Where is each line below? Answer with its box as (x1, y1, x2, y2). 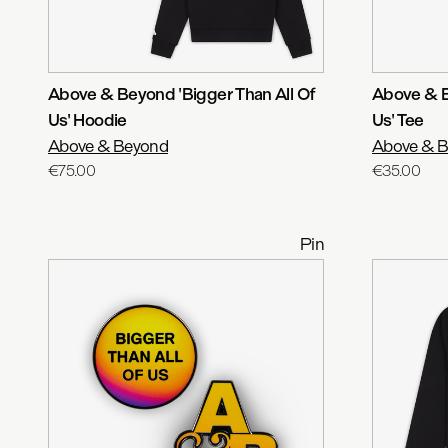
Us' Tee (372, 109, 424, 130)
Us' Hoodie (48, 109, 127, 130)
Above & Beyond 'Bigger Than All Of (48, 83, 315, 104)
